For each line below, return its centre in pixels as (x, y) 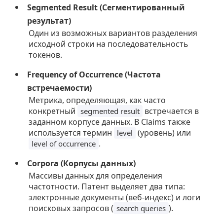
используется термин (72, 133)
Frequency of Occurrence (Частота (94, 75)
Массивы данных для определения (96, 176)
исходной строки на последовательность (109, 44)
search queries (141, 208)
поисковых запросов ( (71, 208)
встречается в (171, 111)
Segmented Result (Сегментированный (106, 8)
